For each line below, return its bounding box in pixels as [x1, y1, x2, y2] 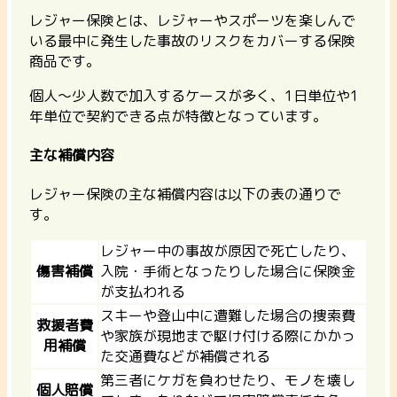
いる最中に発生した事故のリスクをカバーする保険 [29, 30, 355, 51]
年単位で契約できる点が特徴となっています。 [29, 105, 327, 126]
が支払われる [100, 282, 185, 302]
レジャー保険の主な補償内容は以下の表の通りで [29, 184, 341, 205]
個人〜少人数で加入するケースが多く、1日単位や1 [29, 85, 359, 105]
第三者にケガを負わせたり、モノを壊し [100, 370, 355, 391]
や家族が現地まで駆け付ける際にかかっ [100, 326, 355, 346]
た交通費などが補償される [100, 346, 270, 367]
